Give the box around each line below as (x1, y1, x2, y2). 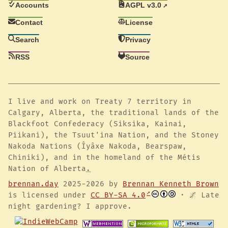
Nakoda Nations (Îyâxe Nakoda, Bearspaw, (8, 142, 187, 151)
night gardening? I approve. (8, 202, 132, 211)
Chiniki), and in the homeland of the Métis (8, 153, 201, 162)
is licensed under (8, 191, 91, 200)
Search (15, 35, 40, 44)
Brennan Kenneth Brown (123, 180, 219, 189)
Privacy (125, 35, 151, 44)
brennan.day (8, 180, 59, 189)
